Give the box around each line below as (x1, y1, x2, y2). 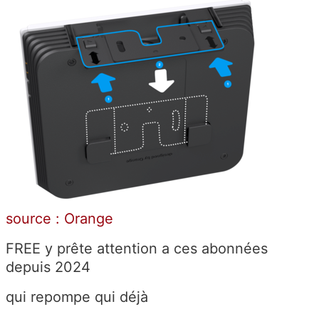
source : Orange (6, 209, 113, 227)
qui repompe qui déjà (6, 288, 148, 305)
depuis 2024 (6, 258, 90, 276)
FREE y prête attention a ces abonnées (6, 239, 268, 257)
